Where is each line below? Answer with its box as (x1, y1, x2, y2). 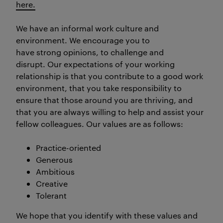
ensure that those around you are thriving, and (16, 95, 193, 105)
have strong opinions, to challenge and (16, 47, 164, 57)
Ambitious (36, 166, 75, 177)
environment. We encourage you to (16, 35, 150, 45)
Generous (36, 154, 73, 165)
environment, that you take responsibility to (16, 83, 182, 93)
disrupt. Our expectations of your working (16, 59, 175, 69)
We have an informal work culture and (16, 23, 159, 33)
